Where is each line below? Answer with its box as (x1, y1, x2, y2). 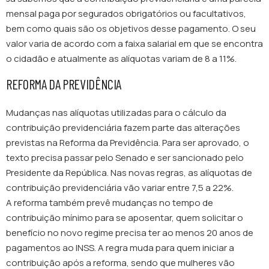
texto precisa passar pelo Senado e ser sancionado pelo (6, 151, 244, 164)
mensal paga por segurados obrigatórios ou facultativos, (6, 7, 246, 20)
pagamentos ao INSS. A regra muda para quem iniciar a (6, 241, 234, 254)
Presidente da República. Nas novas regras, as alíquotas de (6, 166, 252, 179)
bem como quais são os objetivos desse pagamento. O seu (6, 22, 256, 35)
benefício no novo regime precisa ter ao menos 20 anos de (6, 226, 253, 239)
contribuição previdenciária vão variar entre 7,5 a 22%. (6, 181, 235, 194)
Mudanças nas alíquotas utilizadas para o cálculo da (6, 106, 226, 119)
